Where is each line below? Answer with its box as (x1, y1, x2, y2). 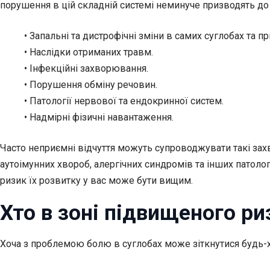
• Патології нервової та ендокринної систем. (24, 95, 224, 107)
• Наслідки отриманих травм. (24, 46, 153, 58)
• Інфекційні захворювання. (24, 63, 148, 75)
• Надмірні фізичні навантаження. (24, 111, 174, 124)
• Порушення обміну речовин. (24, 79, 157, 91)
